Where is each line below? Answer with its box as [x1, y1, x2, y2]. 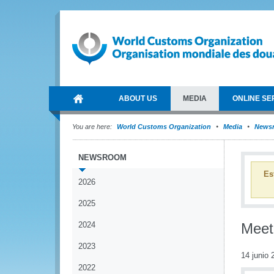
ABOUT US [119, 94, 157, 103]
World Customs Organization [117, 123, 213, 130]
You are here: [72, 123, 112, 130]
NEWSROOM [78, 153, 127, 162]
